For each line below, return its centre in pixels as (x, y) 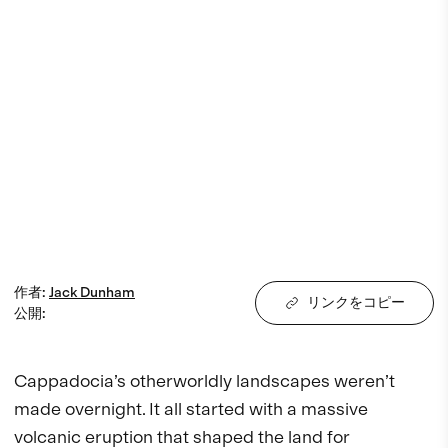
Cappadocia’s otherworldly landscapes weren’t (206, 380)
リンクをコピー (356, 303)
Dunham (107, 292)
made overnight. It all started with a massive (193, 408)
